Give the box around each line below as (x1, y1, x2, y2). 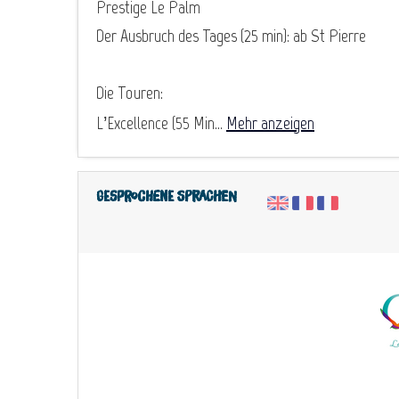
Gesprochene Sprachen (96, 189, 237, 204)
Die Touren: (96, 81, 163, 103)
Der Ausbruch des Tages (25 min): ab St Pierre (96, 24, 366, 46)
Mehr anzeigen (226, 111, 314, 134)
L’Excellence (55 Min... (96, 111, 226, 134)
